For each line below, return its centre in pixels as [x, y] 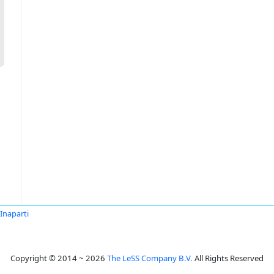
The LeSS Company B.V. [150, 258]
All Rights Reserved [228, 258]
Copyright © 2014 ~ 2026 [59, 258]
